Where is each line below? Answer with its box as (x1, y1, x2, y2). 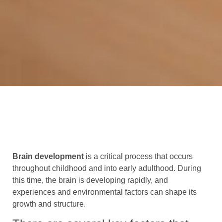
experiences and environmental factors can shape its (12, 187, 197, 196)
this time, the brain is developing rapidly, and (12, 175, 168, 184)
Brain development (12, 152, 84, 161)
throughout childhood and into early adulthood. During (12, 164, 201, 172)
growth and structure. (12, 199, 86, 208)
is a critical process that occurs (84, 152, 193, 161)
